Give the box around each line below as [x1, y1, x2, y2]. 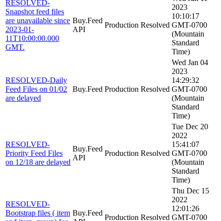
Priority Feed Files [5, 148, 63, 157]
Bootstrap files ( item [5, 208, 70, 217]
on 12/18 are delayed [5, 157, 71, 166]
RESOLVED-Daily [5, 75, 67, 84]
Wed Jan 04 [172, 58, 208, 67]
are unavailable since [5, 16, 70, 25]
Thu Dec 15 [172, 186, 209, 195]
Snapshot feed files [5, 7, 64, 16]
